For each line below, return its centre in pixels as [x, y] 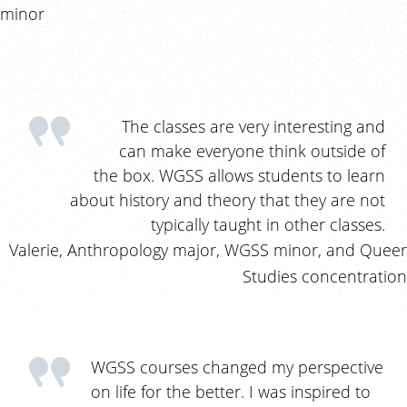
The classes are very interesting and [253, 125]
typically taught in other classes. [268, 223]
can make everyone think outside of [252, 150]
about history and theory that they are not [228, 199]
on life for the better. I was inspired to [231, 391]
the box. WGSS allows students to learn [239, 174]
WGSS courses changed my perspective [237, 366]
